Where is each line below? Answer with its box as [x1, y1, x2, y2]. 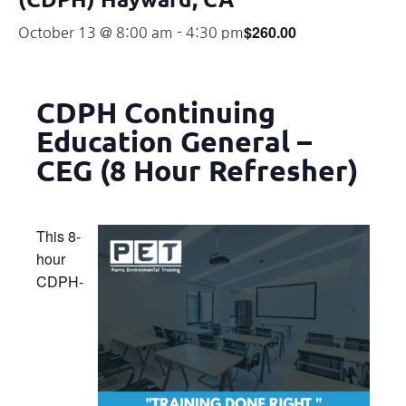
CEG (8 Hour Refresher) [36, 151, 358, 188]
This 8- [36, 225, 81, 246]
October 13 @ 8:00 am [18, 24, 173, 40]
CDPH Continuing [36, 93, 275, 130]
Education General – [36, 122, 312, 159]
